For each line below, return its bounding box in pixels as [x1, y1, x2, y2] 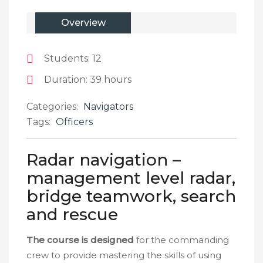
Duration [44, 74, 86, 85]
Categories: [26, 101, 78, 112]
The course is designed [26, 234, 134, 245]
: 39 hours [86, 74, 131, 85]
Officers [56, 116, 93, 127]
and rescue [26, 204, 118, 224]
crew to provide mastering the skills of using [26, 249, 221, 261]
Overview [60, 17, 106, 28]
